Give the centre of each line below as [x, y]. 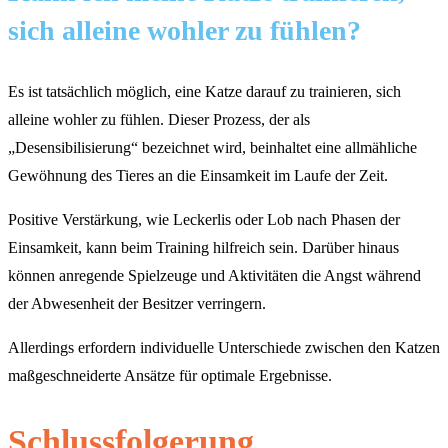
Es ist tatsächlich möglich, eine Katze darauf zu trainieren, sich [204, 92]
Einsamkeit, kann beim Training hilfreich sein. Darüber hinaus [203, 248]
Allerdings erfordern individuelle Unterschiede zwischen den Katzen [224, 348]
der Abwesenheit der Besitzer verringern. [137, 304]
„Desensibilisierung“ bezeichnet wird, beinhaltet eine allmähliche [212, 148]
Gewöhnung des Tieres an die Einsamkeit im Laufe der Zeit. [198, 176]
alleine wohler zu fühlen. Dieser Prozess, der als [159, 120]
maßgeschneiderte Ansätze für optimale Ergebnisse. [170, 376]
